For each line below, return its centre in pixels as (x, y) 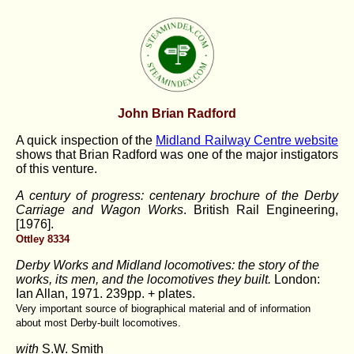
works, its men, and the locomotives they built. (145, 279)
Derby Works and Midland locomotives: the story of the (168, 265)
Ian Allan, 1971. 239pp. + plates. (105, 293)
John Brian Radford (177, 113)
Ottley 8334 (43, 239)
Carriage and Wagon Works (100, 209)
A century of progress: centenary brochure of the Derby (177, 195)
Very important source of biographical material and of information (163, 308)
